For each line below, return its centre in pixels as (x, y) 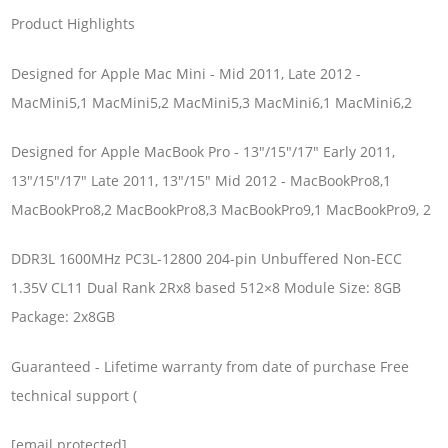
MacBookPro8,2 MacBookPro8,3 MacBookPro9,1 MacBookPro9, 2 (221, 209)
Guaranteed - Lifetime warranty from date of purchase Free (210, 366)
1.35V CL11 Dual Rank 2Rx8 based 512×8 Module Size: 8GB (206, 288)
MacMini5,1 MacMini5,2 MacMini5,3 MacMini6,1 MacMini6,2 (212, 102)
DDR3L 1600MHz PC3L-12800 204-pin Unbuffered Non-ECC (207, 259)
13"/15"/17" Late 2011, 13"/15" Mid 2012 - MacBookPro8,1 (201, 180)
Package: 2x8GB (63, 317)
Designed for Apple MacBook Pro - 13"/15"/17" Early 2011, (203, 151)
